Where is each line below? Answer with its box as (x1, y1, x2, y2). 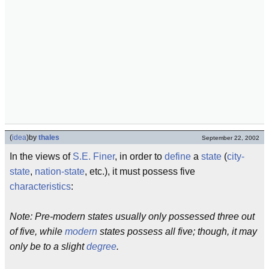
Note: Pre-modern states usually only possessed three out (10, 211, 255, 222)
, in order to (115, 151, 165, 162)
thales (38, 133, 59, 142)
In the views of (10, 151, 73, 162)
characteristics (10, 181, 71, 192)
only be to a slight (10, 241, 86, 252)
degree (86, 241, 116, 252)
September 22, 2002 (202, 134, 259, 141)
